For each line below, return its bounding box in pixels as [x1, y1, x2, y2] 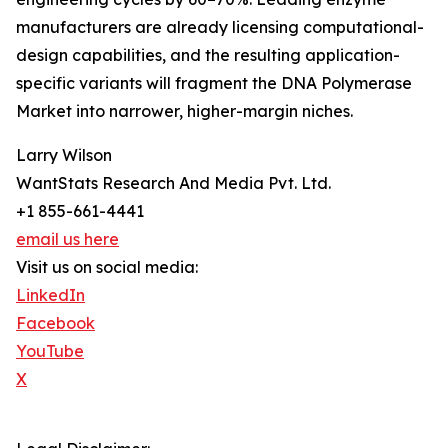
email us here [16, 229, 119, 250]
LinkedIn [16, 285, 85, 306]
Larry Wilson [16, 145, 112, 166]
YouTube [16, 341, 84, 362]
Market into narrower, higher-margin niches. [16, 101, 353, 122]
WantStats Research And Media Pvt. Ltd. [16, 173, 331, 194]
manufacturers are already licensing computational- [16, 17, 424, 38]
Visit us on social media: [16, 257, 198, 278]
